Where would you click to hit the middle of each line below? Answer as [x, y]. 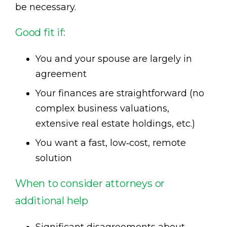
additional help [52, 200]
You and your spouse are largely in [114, 59]
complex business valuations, [102, 108]
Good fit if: [40, 32]
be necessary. [46, 7]
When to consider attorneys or [90, 183]
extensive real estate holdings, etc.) [115, 123]
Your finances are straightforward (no [120, 93]
